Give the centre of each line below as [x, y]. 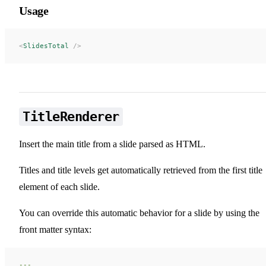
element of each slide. [59, 186]
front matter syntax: [55, 229]
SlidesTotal [46, 45]
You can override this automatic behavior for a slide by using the [139, 213]
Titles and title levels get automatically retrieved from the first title [141, 170]
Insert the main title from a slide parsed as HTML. [112, 144]
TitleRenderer [71, 116]
